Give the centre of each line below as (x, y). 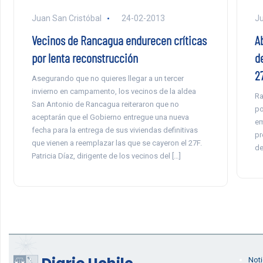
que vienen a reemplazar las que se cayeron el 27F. (117, 143)
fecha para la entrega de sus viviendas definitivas (114, 130)
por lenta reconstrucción (85, 57)
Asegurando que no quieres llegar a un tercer (107, 78)
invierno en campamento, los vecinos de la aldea (114, 91)
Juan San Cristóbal (66, 18)
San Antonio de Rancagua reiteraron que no (105, 104)
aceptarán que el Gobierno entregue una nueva (110, 117)
